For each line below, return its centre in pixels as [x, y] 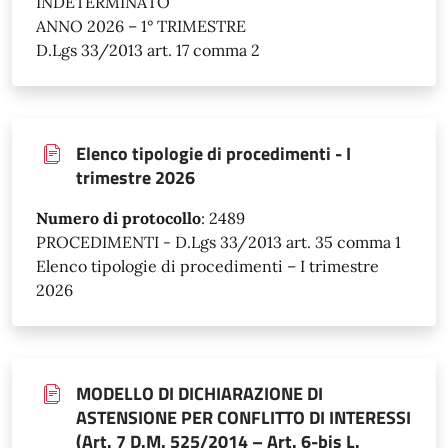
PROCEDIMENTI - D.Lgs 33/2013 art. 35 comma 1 [218, 241]
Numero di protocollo [118, 217]
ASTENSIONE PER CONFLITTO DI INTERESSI [243, 417]
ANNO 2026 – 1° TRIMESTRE [141, 25]
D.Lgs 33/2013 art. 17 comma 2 [148, 49]
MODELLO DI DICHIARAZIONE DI [199, 393]
